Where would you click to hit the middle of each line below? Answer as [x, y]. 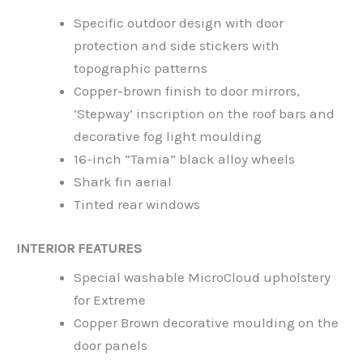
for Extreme [110, 300]
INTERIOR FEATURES [79, 248]
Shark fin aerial [123, 182]
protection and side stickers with [177, 46]
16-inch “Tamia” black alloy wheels [184, 159]
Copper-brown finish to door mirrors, [187, 91]
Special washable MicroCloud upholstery [202, 278]
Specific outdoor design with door [179, 23]
